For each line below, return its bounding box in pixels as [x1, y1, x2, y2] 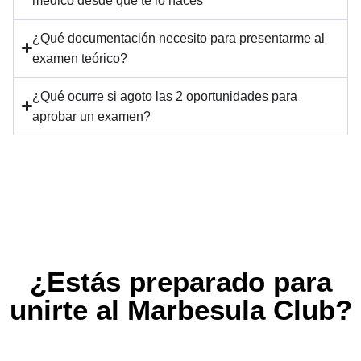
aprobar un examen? [32, 109, 151, 123]
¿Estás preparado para [29, 265, 332, 297]
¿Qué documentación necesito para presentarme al [32, 31, 326, 45]
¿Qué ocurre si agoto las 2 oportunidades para [32, 89, 298, 103]
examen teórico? [32, 51, 128, 65]
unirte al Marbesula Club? [9, 293, 352, 326]
